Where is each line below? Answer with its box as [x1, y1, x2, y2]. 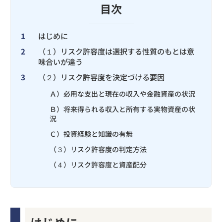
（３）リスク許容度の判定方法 [49, 144, 147, 154]
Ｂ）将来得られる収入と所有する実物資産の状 [49, 104, 195, 114]
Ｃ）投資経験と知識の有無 [49, 128, 133, 139]
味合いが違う [38, 55, 83, 67]
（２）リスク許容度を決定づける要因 [38, 71, 165, 82]
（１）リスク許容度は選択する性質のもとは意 [38, 45, 194, 56]
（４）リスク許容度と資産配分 [49, 159, 147, 169]
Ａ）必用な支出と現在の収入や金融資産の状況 [49, 88, 195, 99]
